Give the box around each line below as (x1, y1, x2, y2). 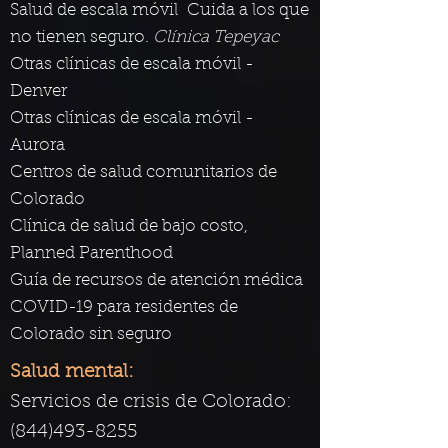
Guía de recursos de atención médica (10, 272, 303, 289)
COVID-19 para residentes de (10, 299, 238, 316)
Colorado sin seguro (10, 326, 172, 343)
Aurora (10, 137, 65, 154)
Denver (10, 83, 67, 100)
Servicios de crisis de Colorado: (10, 393, 292, 412)
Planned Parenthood (10, 245, 173, 262)
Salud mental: (10, 363, 134, 382)
